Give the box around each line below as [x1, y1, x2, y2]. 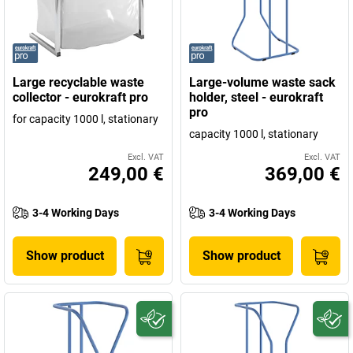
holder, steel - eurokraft [189, 90, 323, 105]
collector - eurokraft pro [13, 90, 148, 105]
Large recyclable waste [13, 75, 144, 90]
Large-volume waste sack [189, 75, 336, 90]
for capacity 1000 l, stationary [13, 113, 158, 125]
